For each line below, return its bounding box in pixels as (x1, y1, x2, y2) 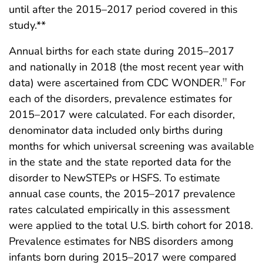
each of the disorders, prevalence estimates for (9, 91, 232, 106)
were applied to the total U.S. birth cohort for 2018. (9, 218, 253, 232)
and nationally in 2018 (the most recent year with (9, 59, 244, 74)
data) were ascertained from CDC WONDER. (9, 75, 222, 90)
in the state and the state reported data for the (9, 154, 231, 169)
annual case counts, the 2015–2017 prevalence (9, 186, 235, 201)
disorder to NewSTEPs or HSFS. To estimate (9, 170, 220, 185)
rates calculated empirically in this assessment (9, 202, 230, 217)
